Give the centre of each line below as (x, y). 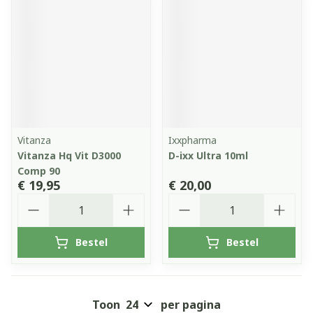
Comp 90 (39, 171)
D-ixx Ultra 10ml (208, 155)
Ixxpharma (192, 140)
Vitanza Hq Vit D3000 (69, 155)
